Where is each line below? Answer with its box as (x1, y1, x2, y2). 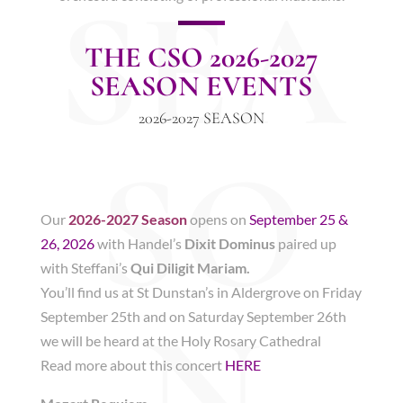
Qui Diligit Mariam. (130, 259, 250, 276)
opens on (189, 210, 249, 228)
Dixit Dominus (184, 235, 275, 252)
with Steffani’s (40, 259, 130, 276)
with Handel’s (96, 235, 184, 252)
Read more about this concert (40, 356, 225, 373)
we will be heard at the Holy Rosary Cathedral (40, 332, 321, 349)
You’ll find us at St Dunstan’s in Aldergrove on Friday (40, 283, 362, 300)
